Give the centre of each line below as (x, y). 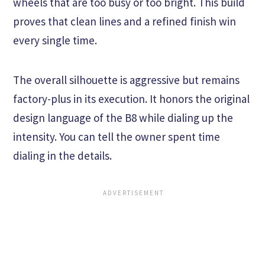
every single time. (55, 41)
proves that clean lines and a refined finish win (125, 22)
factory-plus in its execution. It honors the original (131, 99)
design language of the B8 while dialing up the (123, 118)
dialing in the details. (62, 156)
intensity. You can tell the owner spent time (117, 137)
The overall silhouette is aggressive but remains (126, 80)
